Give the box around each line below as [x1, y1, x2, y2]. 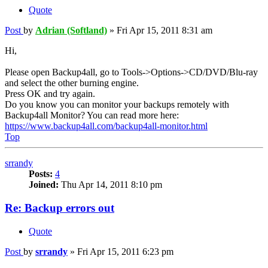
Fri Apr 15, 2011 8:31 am [117, 25, 212, 36]
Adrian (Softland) [35, 25, 107, 36]
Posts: [29, 169, 53, 179]
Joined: [29, 179, 59, 190]
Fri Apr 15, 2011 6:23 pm [77, 246, 173, 257]
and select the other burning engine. [5, 78, 139, 89]
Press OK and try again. [5, 89, 95, 99]
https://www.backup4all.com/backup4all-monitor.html [5, 121, 208, 132]
